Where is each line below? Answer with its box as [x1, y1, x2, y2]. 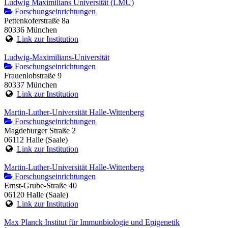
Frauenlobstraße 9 [4, 71, 62, 80]
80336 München [4, 25, 57, 35]
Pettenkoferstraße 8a [4, 16, 69, 25]
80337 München [4, 80, 57, 90]
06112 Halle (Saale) [4, 135, 68, 145]
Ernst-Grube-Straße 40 [4, 181, 77, 190]
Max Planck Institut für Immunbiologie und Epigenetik [4, 218, 180, 227]
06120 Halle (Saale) [4, 190, 68, 199]
